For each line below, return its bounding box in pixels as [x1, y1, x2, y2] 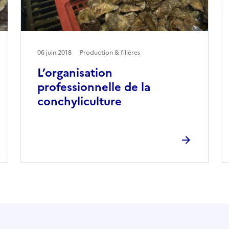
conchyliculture [37, 93, 122, 110]
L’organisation [37, 64, 112, 81]
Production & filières [79, 48, 140, 57]
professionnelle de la [37, 78, 150, 96]
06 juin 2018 [37, 48, 72, 57]
